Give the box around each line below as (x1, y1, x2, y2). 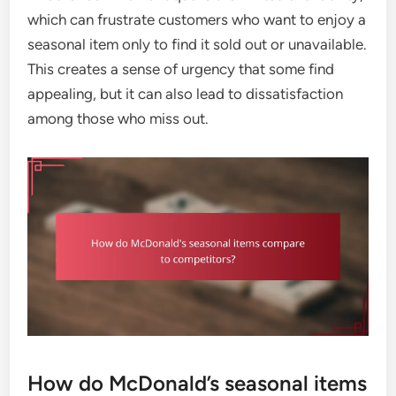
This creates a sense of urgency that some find (27, 59, 335, 78)
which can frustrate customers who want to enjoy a (27, 10, 367, 28)
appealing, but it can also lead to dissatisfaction (27, 84, 344, 103)
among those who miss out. (27, 109, 209, 127)
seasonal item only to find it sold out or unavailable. (27, 34, 368, 53)
